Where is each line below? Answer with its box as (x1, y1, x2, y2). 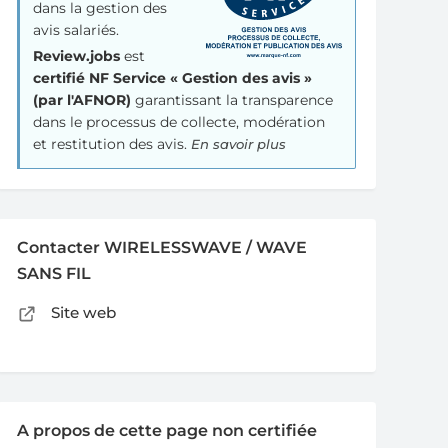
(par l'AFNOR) (33, 91, 132, 109)
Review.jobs (33, 47, 121, 65)
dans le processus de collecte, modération (33, 113, 326, 131)
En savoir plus (191, 136, 287, 152)
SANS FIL (17, 264, 92, 283)
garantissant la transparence (131, 91, 334, 109)
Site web (46, 302, 116, 322)
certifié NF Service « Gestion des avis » (33, 69, 313, 87)
